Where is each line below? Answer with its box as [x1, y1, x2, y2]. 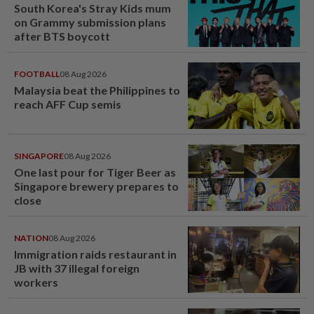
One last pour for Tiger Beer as [14, 165, 176, 179]
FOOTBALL [14, 69, 60, 80]
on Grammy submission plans [14, 15, 166, 29]
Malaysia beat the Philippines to [14, 83, 180, 97]
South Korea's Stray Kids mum [14, 1, 171, 15]
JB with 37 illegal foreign [14, 261, 139, 275]
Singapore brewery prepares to [14, 179, 179, 193]
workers [14, 275, 58, 289]
